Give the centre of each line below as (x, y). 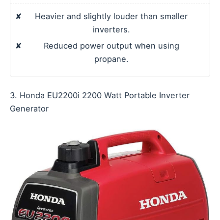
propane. (111, 59)
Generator (29, 109)
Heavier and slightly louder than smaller (111, 16)
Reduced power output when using (111, 46)
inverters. (111, 30)
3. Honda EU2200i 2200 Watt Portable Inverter (100, 96)
